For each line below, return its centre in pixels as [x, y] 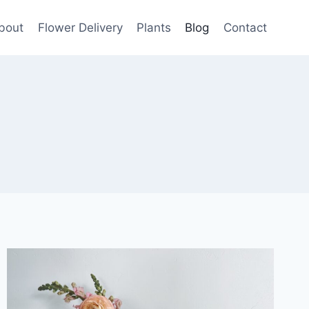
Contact [245, 27]
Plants [154, 27]
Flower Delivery [80, 27]
